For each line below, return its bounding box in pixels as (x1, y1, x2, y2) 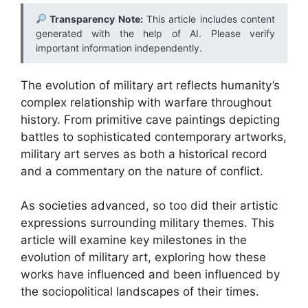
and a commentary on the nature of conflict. (21, 164, 263, 178)
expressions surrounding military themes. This (21, 216, 274, 230)
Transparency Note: (46, 12, 143, 25)
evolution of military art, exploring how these (21, 250, 266, 264)
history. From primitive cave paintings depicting (21, 112, 280, 126)
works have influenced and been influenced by (21, 267, 280, 281)
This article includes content (142, 12, 275, 25)
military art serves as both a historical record (21, 146, 267, 161)
